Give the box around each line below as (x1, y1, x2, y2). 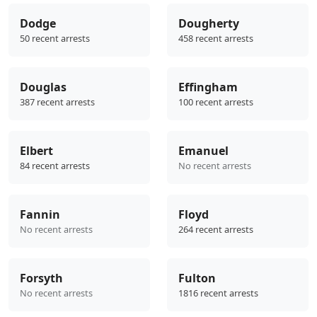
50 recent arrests (20, 32, 90, 45)
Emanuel (178, 143, 229, 159)
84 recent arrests (20, 159, 90, 173)
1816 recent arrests (178, 287, 258, 300)
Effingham (178, 79, 238, 96)
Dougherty (178, 16, 239, 32)
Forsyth (20, 270, 63, 287)
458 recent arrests (178, 32, 253, 45)
